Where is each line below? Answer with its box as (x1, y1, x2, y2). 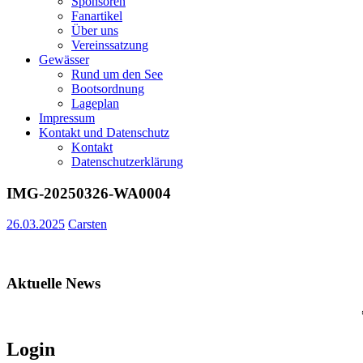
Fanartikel (71, 9, 122, 23)
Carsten (68, 217, 107, 232)
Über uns (71, 23, 118, 37)
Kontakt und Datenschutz (39, 126, 169, 139)
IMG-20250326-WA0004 (6, 184, 171, 202)
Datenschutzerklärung (71, 155, 183, 169)
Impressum (39, 111, 95, 125)
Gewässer (39, 53, 89, 66)
